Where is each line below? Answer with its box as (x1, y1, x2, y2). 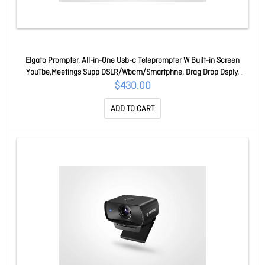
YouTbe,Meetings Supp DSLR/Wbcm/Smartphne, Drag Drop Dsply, (26, 67, 239, 77)
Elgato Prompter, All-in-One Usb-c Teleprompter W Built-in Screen (25, 56, 240, 66)
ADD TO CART (111, 104, 154, 114)
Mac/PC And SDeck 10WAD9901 (80, 79, 185, 89)
